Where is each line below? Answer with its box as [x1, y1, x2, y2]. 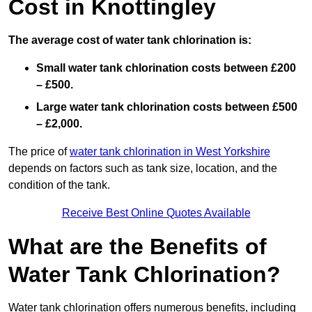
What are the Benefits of [8, 234, 267, 260]
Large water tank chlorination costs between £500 [36, 101, 297, 114]
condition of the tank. [8, 179, 110, 192]
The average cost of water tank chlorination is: [8, 34, 251, 47]
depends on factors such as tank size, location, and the [8, 162, 277, 175]
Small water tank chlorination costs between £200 [36, 62, 296, 75]
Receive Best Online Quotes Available [61, 207, 251, 219]
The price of [8, 146, 70, 158]
